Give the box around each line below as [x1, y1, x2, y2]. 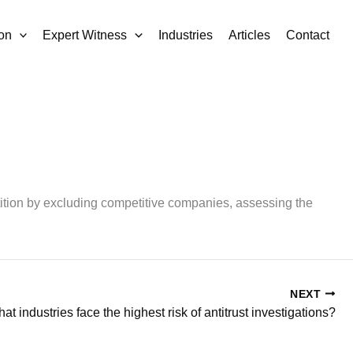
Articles [229, 28, 270, 42]
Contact [286, 28, 329, 42]
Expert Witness [43, 28, 128, 42]
